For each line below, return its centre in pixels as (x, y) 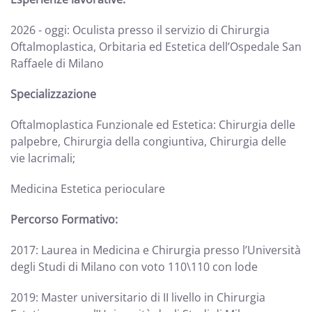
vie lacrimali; (43, 158)
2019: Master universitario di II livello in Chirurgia (138, 297)
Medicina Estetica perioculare (88, 189)
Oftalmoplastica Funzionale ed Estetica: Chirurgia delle (153, 125)
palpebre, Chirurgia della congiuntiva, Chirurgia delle (148, 141)
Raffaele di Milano (57, 63)
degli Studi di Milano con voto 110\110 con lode (134, 267)
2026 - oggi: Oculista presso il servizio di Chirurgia (140, 30)
